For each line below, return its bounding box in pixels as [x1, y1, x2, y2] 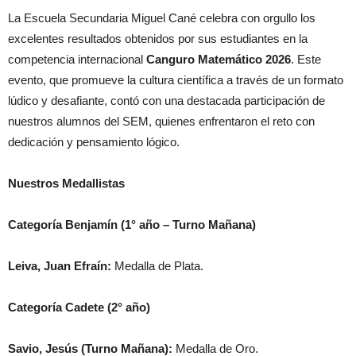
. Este [291, 52, 321, 66]
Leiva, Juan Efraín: [8, 258, 111, 273]
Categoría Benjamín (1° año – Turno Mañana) [8, 217, 256, 231]
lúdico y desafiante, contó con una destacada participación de [8, 93, 325, 107]
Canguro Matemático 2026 [146, 52, 291, 66]
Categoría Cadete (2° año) [8, 300, 150, 314]
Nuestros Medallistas [8, 176, 125, 190]
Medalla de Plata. [111, 258, 203, 273]
